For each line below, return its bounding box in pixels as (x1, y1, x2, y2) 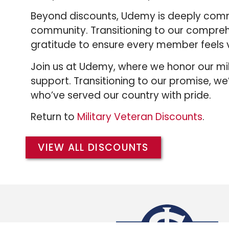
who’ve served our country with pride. (31, 88, 212, 102)
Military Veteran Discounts (77, 109, 203, 124)
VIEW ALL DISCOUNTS (38, 141, 149, 155)
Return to (31, 109, 78, 124)
